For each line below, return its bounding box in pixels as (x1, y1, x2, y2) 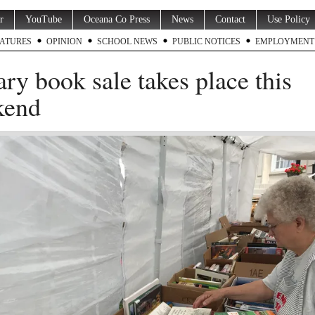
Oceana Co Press (84, 14, 150, 25)
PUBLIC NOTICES (172, 37, 240, 46)
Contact (215, 14, 245, 25)
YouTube (25, 14, 62, 25)
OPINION (46, 37, 82, 46)
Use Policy (267, 14, 310, 25)
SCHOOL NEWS (97, 37, 157, 46)
